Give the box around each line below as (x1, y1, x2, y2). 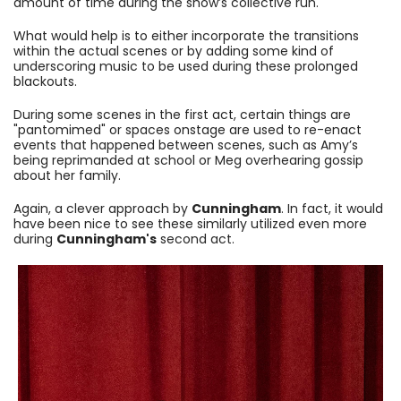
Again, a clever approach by (13, 200, 192, 218)
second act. (157, 230, 235, 249)
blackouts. (13, 73, 77, 91)
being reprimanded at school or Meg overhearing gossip (13, 151, 363, 170)
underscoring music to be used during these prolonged (13, 57, 358, 76)
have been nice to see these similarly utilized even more (13, 215, 367, 234)
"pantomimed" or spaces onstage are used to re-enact (13, 121, 362, 140)
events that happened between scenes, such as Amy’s (13, 136, 358, 155)
